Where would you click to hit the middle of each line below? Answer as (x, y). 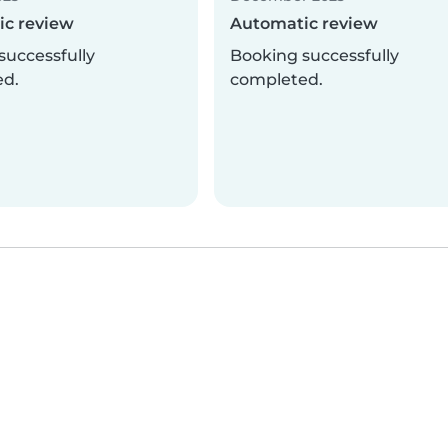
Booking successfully (314, 56)
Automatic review (304, 24)
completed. (276, 80)
